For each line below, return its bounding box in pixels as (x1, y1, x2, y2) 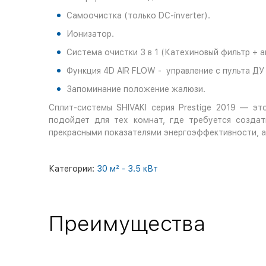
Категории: (49, 164, 97, 173)
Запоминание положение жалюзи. (66, 84, 205, 94)
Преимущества (49, 211, 205, 236)
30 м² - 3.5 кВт (97, 164, 158, 173)
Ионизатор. (66, 29, 114, 39)
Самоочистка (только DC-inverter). (66, 11, 210, 20)
